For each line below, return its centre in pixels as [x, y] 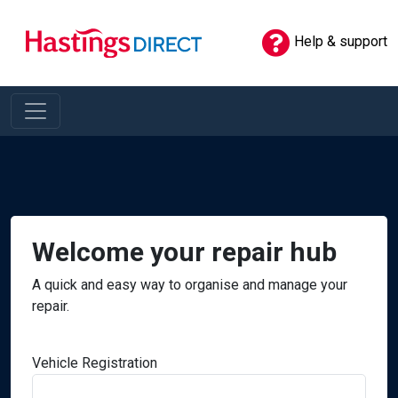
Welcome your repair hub [184, 251]
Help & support [341, 42]
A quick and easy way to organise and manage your [190, 284]
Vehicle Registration [95, 362]
